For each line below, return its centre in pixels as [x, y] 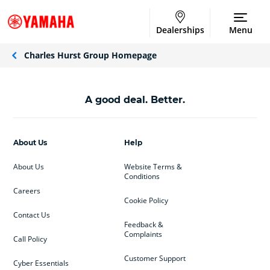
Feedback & [143, 224]
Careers [27, 190]
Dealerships [180, 30]
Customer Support [155, 258]
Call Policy [30, 239]
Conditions [142, 176]
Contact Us [32, 215]
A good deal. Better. [135, 100]
